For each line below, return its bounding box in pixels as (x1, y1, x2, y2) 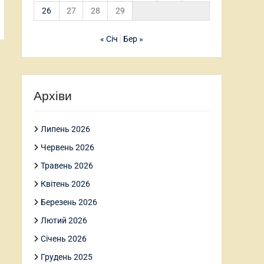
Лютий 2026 (41, 216, 87, 225)
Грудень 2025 (41, 252, 93, 262)
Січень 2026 (41, 234, 87, 243)
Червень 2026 (41, 143, 94, 152)
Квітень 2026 (41, 179, 90, 189)
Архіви (34, 89, 72, 103)
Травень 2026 (41, 161, 93, 170)
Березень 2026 (41, 197, 97, 207)
